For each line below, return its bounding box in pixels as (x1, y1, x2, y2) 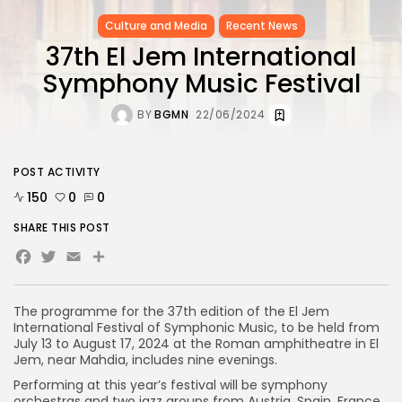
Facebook (13, 240, 150, 281)
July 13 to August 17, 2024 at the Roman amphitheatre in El (13, 334, 379, 353)
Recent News (225, 17, 298, 33)
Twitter (39, 240, 133, 281)
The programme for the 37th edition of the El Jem (13, 301, 329, 320)
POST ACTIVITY (13, 163, 100, 179)
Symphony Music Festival (41, 66, 361, 101)
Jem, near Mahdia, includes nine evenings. (13, 350, 277, 369)
